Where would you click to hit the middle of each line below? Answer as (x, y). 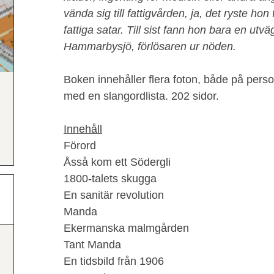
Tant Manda (92, 245)
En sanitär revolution (114, 195)
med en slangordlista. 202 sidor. (141, 96)
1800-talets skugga (110, 179)
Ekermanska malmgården (126, 228)
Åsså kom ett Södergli (117, 162)
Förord (80, 146)
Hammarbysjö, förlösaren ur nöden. (150, 46)
